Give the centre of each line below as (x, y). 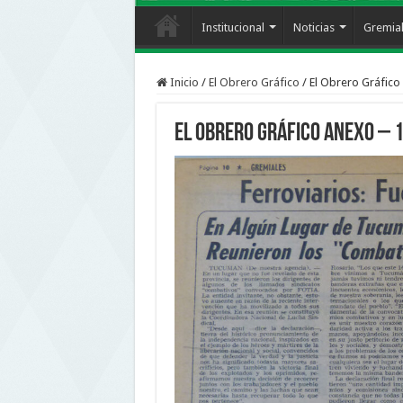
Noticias (313, 27)
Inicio (183, 82)
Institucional (233, 27)
